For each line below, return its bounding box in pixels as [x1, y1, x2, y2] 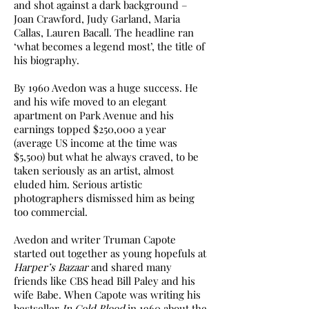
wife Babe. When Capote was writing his [14, 288, 201, 301]
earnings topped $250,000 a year [14, 122, 166, 136]
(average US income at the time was [14, 136, 177, 150]
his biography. [14, 53, 79, 67]
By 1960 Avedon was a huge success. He [14, 81, 198, 94]
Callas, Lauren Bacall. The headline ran [14, 26, 194, 39]
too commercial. [14, 205, 88, 219]
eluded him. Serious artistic [14, 177, 142, 191]
